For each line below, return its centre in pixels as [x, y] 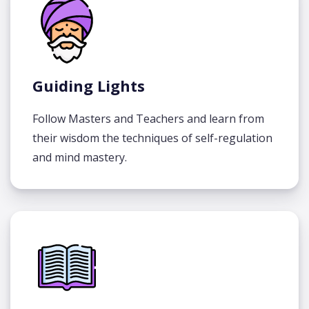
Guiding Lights [89, 86]
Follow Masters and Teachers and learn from [148, 119]
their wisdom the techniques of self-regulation [152, 138]
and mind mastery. [80, 157]
